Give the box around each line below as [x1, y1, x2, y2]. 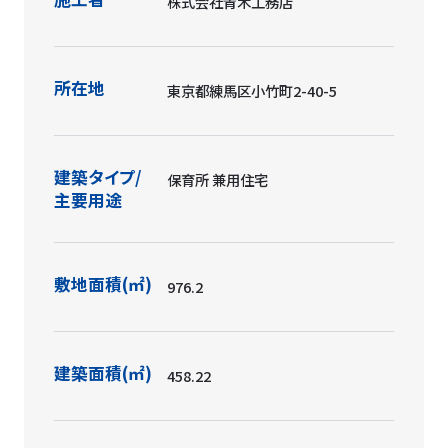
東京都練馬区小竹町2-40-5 [167, 80, 337, 102]
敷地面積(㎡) [54, 272, 152, 297]
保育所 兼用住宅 [167, 169, 268, 191]
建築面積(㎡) [54, 361, 152, 386]
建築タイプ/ [54, 165, 141, 190]
